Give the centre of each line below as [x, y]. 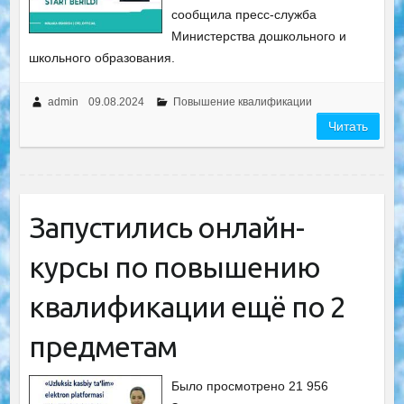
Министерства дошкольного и [259, 36]
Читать [349, 126]
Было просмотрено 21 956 [250, 386]
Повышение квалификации [242, 102]
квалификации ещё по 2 [187, 307]
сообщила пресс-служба [244, 14]
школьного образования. [101, 58]
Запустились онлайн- [166, 227]
